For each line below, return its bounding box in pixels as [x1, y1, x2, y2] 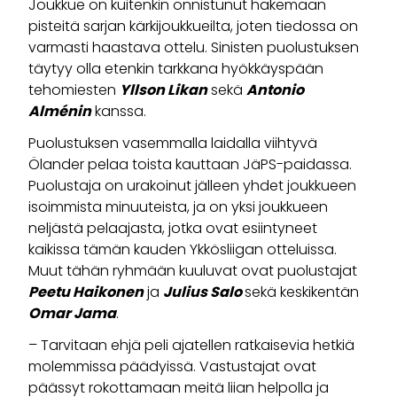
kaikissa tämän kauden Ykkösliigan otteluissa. [28, 239, 337, 261]
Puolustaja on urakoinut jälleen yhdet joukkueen [28, 175, 356, 197]
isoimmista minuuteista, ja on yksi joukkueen [28, 197, 328, 218]
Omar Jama [28, 303, 116, 324]
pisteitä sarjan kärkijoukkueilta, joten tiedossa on [28, 16, 358, 37]
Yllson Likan [120, 80, 207, 101]
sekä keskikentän [245, 282, 359, 303]
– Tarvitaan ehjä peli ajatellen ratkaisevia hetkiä [28, 335, 354, 356]
